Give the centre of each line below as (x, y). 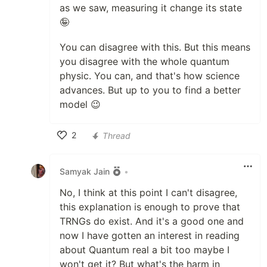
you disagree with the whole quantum (145, 62)
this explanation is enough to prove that (150, 207)
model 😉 (80, 105)
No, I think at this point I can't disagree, (148, 193)
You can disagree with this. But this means (155, 47)
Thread (117, 135)
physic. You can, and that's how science (150, 76)
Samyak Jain (85, 171)
